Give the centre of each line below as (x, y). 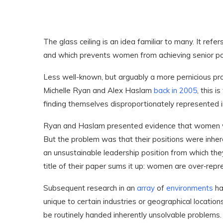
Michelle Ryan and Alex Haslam (99, 90)
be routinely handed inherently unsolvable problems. (132, 215)
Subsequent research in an (90, 188)
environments (190, 188)
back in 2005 (175, 90)
